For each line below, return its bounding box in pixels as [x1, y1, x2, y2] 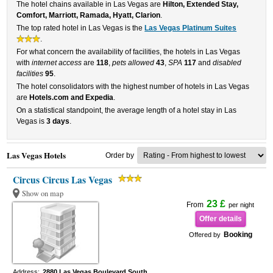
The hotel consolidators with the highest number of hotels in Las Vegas [16, 82, 250, 91]
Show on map [22, 188, 64, 199]
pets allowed [112, 58, 155, 67]
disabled [213, 58, 242, 67]
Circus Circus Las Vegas [13, 173, 113, 186]
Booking [223, 230, 252, 239]
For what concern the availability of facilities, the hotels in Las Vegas [16, 48, 241, 56]
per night [229, 201, 255, 208]
